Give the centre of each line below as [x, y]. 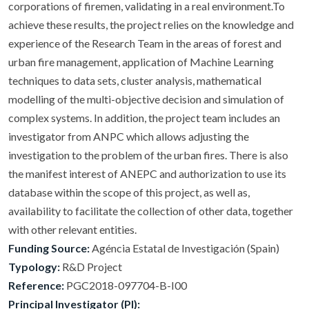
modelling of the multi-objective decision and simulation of [146, 99]
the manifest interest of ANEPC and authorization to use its [147, 173]
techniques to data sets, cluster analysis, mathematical [135, 80]
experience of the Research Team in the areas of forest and [145, 43]
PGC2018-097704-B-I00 [126, 285]
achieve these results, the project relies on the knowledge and [151, 24]
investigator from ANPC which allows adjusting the [129, 136]
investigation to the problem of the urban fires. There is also [148, 155]
